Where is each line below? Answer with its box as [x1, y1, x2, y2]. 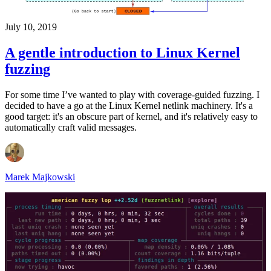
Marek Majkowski [5, 172, 75, 183]
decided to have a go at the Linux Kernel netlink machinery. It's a [5, 100, 253, 111]
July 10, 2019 [5, 22, 57, 33]
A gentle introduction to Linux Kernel [5, 45, 240, 61]
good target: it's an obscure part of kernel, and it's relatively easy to [5, 111, 258, 122]
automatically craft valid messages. [5, 122, 137, 133]
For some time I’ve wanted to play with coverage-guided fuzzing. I [5, 90, 260, 100]
